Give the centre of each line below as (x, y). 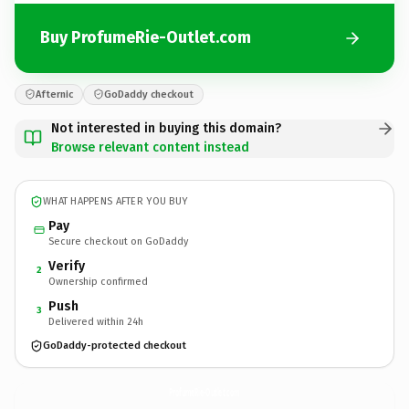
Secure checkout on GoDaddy (118, 241)
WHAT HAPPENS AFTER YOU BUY (115, 201)
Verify (67, 266)
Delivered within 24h (96, 321)
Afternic (54, 94)
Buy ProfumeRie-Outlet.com (146, 37)
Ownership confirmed (98, 281)
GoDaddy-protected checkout (115, 346)
